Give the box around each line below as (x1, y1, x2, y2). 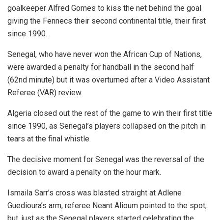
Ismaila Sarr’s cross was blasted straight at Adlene (7, 188, 182, 198)
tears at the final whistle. (7, 134, 91, 144)
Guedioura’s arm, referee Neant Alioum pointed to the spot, (7, 201, 207, 211)
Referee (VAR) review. (7, 88, 82, 98)
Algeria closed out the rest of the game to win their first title (7, 109, 212, 118)
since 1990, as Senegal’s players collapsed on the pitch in (7, 121, 206, 131)
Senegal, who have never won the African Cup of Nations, (7, 50, 202, 59)
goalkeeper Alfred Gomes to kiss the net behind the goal (7, 3, 201, 13)
